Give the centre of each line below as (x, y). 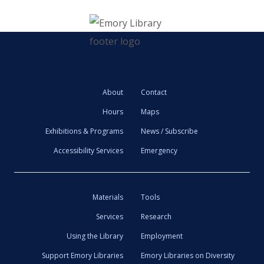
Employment (162, 236)
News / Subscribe (169, 131)
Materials (108, 197)
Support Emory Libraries (82, 255)
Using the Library (95, 236)
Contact (154, 92)
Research (156, 217)
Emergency (159, 151)
